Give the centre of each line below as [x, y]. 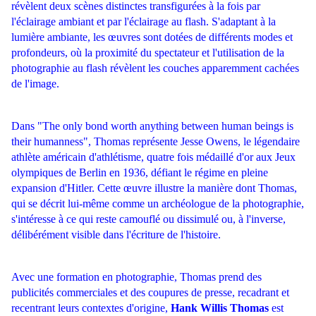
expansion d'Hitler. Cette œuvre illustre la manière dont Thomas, [154, 188]
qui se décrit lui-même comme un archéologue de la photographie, [158, 204]
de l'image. [35, 84]
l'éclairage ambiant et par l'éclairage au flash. [111, 22]
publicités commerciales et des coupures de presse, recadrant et [150, 293]
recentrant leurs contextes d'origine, [91, 308]
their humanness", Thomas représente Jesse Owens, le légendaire [156, 142]
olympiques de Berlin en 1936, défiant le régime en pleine [140, 173]
